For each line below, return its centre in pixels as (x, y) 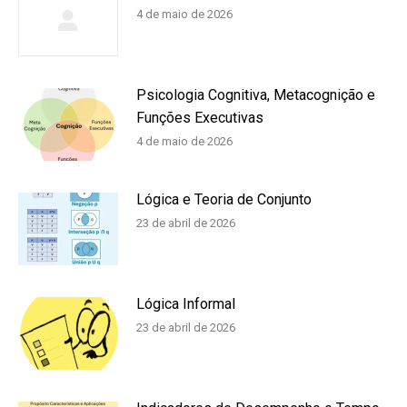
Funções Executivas (200, 118)
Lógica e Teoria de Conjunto (224, 199)
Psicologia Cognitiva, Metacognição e (256, 95)
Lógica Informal (186, 303)
